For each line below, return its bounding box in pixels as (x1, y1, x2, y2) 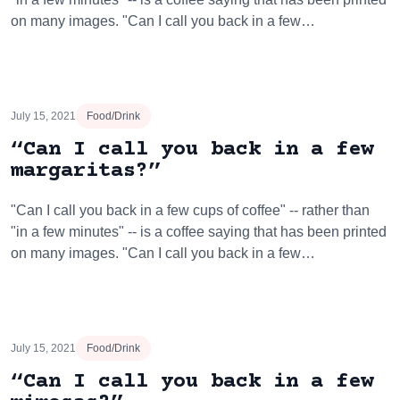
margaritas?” (11, 159, 161, 183)
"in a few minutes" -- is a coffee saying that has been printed (11, 224, 387, 239)
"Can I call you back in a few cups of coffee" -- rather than (11, 203, 370, 218)
